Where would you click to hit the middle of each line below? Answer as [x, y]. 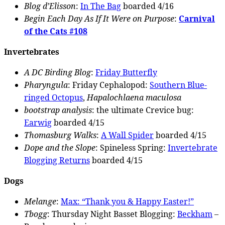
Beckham [195, 214]
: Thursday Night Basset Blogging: [112, 214]
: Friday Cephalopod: [109, 85]
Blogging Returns [57, 160]
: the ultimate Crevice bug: [143, 110]
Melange [40, 201]
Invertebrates [32, 51]
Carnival [197, 18]
